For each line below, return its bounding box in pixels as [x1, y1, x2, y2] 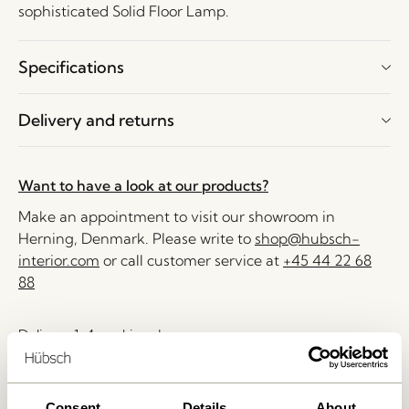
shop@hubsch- [255, 229, 360, 247]
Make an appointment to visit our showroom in [18, 207, 335, 225]
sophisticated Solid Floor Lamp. [18, 2, 229, 20]
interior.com [18, 251, 100, 269]
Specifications [18, 57, 124, 78]
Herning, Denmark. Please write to [18, 229, 255, 247]
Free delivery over [18, 373, 139, 391]
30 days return [18, 350, 110, 367]
